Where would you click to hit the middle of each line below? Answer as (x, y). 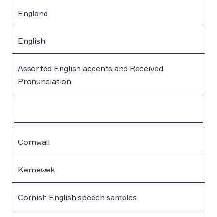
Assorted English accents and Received (91, 68)
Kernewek (36, 169)
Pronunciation (45, 81)
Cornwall (34, 142)
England (33, 13)
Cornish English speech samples (77, 197)
